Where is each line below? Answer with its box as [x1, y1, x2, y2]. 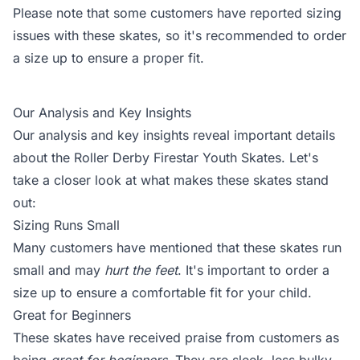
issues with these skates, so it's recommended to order [13, 27, 346, 43]
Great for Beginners [13, 307, 131, 323]
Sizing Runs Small [13, 217, 120, 233]
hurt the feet [104, 262, 178, 278]
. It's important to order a [178, 262, 329, 278]
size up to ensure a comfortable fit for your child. [13, 284, 312, 301]
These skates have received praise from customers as [13, 329, 339, 346]
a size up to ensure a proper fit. [13, 50, 204, 66]
